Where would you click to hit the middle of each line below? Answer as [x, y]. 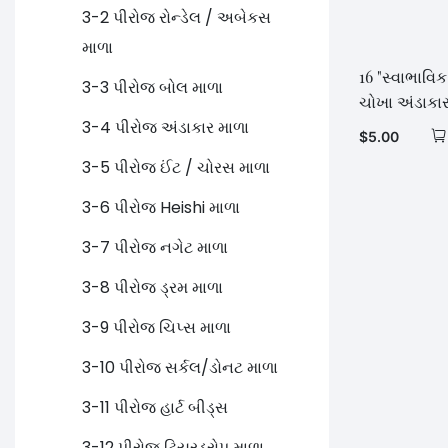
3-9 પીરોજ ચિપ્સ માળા [156, 328]
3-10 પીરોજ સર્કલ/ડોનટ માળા [180, 368]
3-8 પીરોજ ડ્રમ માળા [152, 288]
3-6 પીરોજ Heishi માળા [161, 208]
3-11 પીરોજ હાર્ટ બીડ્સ [155, 408]
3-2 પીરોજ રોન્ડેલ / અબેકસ [176, 18]
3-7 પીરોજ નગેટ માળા [155, 248]
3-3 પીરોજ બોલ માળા [152, 88]
